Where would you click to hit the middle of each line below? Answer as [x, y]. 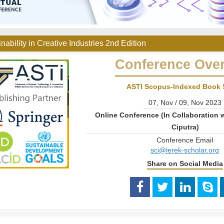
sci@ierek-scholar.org [185, 150]
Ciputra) [185, 127]
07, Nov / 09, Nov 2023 [185, 103]
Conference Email [185, 140]
